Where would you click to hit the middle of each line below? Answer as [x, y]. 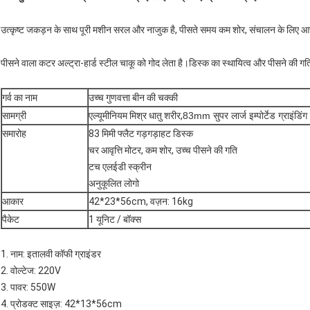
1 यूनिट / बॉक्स [115, 220]
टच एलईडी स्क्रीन [120, 167]
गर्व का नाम [20, 98]
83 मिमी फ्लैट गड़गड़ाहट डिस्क [141, 134]
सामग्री [14, 116]
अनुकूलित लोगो [114, 184]
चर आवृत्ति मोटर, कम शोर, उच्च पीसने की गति [163, 151]
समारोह [14, 134]
